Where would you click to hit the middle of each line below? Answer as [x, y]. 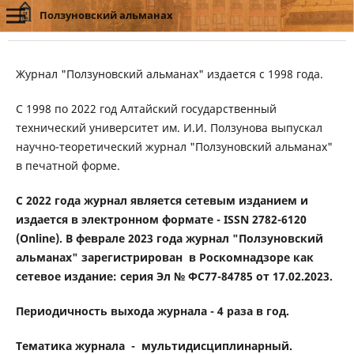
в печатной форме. [68, 165]
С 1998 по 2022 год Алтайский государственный [146, 108]
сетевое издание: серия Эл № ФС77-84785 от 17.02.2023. [174, 276]
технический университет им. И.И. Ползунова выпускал [170, 127]
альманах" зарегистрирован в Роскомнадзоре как [164, 257]
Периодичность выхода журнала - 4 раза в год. [152, 311]
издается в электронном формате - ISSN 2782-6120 [161, 219]
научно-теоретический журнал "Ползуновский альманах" [174, 146]
